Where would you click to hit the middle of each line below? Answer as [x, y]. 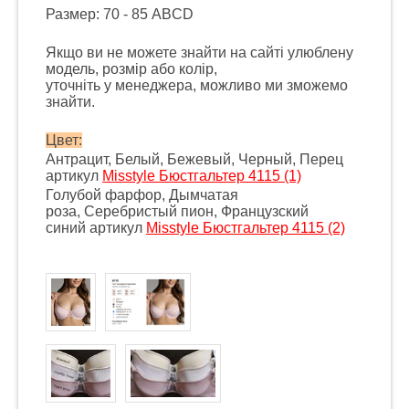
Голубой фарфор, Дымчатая [142, 195]
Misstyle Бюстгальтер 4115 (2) [246, 228]
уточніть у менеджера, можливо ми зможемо [197, 85]
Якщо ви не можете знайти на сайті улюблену [199, 52]
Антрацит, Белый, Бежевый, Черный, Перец [194, 159]
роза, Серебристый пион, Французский [177, 211]
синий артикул [96, 228]
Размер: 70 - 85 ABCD [120, 14]
